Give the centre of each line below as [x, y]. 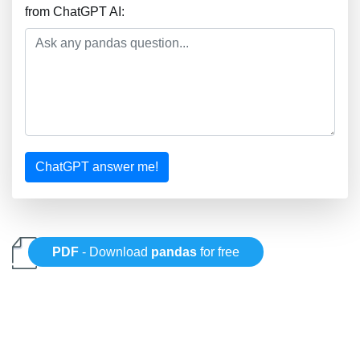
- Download [115, 252]
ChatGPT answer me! [97, 167]
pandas [174, 252]
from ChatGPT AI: [75, 12]
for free [219, 252]
